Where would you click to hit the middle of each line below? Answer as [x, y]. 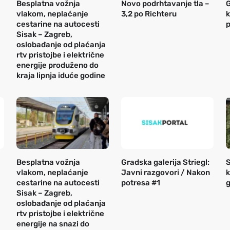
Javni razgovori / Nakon [166, 173]
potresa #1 [141, 183]
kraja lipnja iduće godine [61, 75]
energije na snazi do [53, 224]
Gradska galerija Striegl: [165, 162]
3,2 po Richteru [149, 14]
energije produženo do [57, 65]
